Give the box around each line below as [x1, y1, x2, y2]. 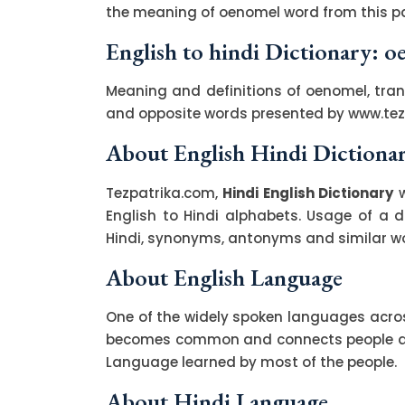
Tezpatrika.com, [106, 183, 223, 202]
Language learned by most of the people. [106, 352, 397, 372]
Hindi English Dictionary [222, 183, 394, 202]
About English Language [106, 261, 343, 293]
